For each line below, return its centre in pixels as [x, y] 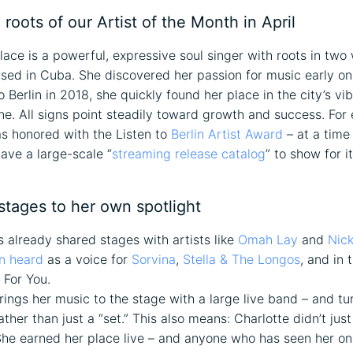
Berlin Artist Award [227, 134]
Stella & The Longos [242, 259]
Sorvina [154, 259]
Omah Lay [268, 239]
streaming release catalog [189, 153]
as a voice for [87, 259]
